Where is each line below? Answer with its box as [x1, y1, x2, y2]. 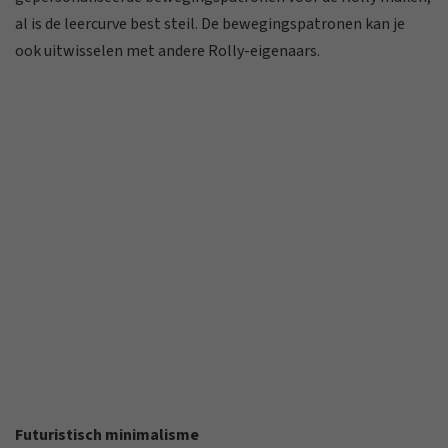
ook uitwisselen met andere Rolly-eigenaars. [15, 39, 320, 62]
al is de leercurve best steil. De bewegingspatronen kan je [15, 12, 405, 35]
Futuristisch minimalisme [15, 423, 199, 446]
